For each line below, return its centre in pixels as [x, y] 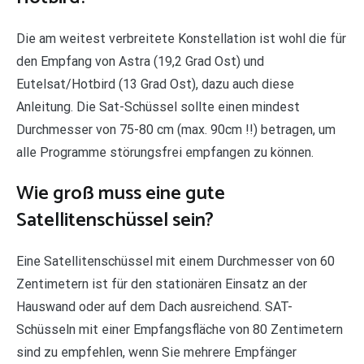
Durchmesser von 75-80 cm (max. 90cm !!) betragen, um [176, 129]
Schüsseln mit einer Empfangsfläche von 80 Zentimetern [180, 329]
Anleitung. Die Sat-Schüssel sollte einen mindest [158, 106]
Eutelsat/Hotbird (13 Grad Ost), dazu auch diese [155, 84]
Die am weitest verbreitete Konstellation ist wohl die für [181, 38]
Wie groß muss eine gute [121, 193]
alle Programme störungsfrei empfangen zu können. [165, 152]
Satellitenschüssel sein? [115, 220]
